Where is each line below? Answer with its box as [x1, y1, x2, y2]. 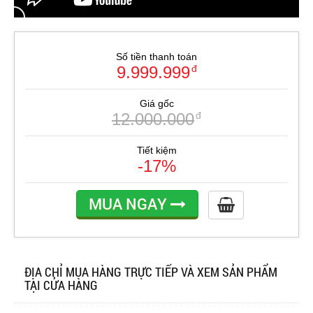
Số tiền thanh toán [116, 51, 197, 63]
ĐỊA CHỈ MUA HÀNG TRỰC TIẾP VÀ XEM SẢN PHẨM [24, 263, 277, 281]
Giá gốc [139, 98, 174, 110]
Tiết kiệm [136, 145, 177, 156]
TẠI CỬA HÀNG [24, 277, 98, 294]
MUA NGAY [89, 194, 170, 214]
